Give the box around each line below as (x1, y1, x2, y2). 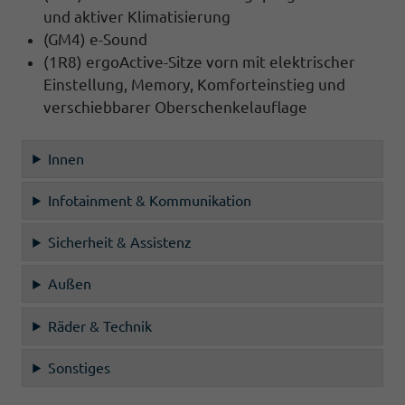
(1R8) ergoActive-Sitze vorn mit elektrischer (43, 52, 355, 71)
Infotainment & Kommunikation (48, 192, 252, 209)
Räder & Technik (48, 317, 153, 334)
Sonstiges (48, 359, 111, 376)
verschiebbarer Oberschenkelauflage (43, 98, 307, 116)
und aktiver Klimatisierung (43, 7, 231, 25)
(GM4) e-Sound (43, 30, 147, 48)
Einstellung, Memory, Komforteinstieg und (43, 75, 345, 93)
